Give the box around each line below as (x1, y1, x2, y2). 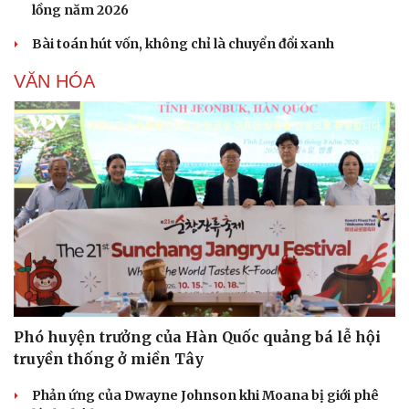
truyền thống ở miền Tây (14, 349, 204, 368)
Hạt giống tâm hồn (221, 6, 328, 22)
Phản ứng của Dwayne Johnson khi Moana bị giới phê (32, 386, 379, 404)
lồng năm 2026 (32, 2, 129, 19)
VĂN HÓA (14, 71, 95, 92)
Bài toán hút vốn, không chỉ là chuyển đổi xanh (32, 36, 334, 53)
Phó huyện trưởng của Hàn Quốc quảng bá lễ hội (14, 327, 381, 346)
